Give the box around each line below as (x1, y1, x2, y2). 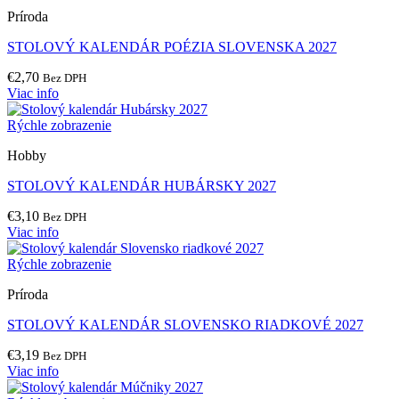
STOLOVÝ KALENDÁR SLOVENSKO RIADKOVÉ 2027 (7, 317, 363, 333)
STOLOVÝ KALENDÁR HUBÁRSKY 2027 (7, 178, 276, 194)
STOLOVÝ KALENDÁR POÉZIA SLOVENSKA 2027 (7, 39, 337, 55)
